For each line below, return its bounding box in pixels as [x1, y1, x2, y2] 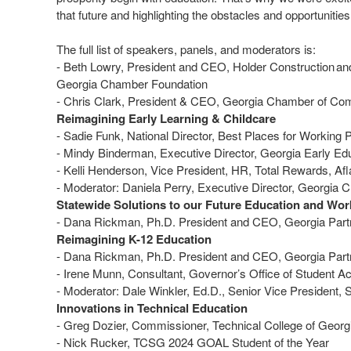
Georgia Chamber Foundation [56, 74, 215, 92]
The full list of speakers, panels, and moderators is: [56, 40, 316, 57]
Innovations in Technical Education [56, 299, 248, 317]
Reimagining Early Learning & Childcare [56, 109, 276, 127]
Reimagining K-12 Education [56, 230, 215, 248]
